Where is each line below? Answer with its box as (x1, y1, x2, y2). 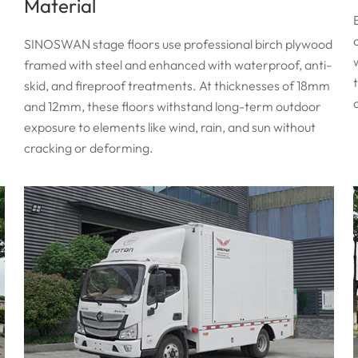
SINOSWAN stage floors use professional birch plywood (24, 36, 333, 53)
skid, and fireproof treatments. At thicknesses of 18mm (24, 78, 331, 94)
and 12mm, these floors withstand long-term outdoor (24, 98, 322, 115)
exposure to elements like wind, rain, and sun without (24, 119, 316, 136)
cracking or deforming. (24, 140, 154, 157)
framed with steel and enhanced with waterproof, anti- (24, 57, 332, 74)
